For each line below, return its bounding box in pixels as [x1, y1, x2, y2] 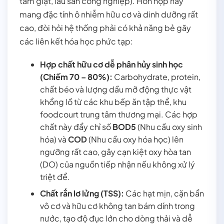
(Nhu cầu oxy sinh [135, 121, 202, 132]
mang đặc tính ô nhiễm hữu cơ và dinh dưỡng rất [19, 8, 198, 19]
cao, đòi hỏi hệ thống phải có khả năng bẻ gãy [19, 22, 191, 33]
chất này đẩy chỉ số [39, 121, 112, 132]
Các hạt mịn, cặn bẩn [123, 187, 204, 198]
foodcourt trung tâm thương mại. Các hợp [39, 108, 197, 119]
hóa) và [39, 133, 68, 144]
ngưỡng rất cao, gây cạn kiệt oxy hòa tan [39, 146, 191, 157]
